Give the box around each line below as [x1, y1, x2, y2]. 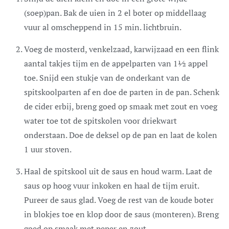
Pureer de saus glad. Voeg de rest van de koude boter [24, 194, 214, 205]
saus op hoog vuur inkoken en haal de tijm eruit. [24, 179, 199, 191]
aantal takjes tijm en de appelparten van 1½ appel [24, 57, 208, 69]
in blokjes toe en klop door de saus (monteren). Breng [24, 208, 219, 220]
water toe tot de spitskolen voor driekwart [24, 114, 177, 126]
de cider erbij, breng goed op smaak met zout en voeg [24, 100, 217, 112]
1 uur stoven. [24, 143, 72, 155]
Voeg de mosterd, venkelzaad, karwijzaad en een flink [24, 43, 219, 55]
